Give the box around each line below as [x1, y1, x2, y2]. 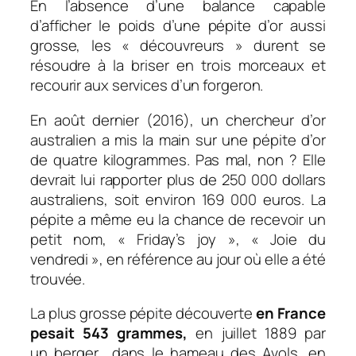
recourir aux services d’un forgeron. [30, 75, 264, 96]
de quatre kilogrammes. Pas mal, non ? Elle [30, 149, 326, 170]
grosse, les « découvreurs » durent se [30, 35, 326, 56]
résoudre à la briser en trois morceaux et [30, 55, 326, 76]
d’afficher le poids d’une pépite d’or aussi [30, 15, 326, 37]
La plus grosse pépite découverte [30, 303, 256, 324]
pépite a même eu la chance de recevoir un [30, 208, 326, 230]
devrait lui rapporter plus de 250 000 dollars [30, 168, 326, 190]
